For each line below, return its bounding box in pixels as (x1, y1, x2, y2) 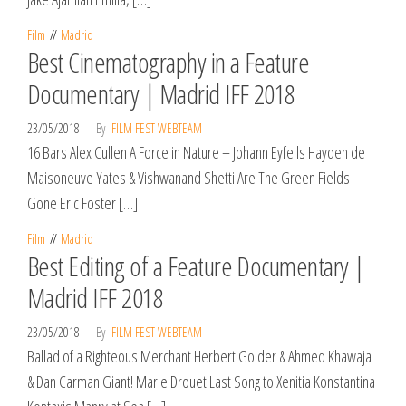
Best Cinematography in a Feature (27, 43, 310, 81)
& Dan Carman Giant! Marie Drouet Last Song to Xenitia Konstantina (27, 371, 375, 392)
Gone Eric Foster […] (27, 192, 138, 214)
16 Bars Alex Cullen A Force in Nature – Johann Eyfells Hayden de (27, 141, 365, 163)
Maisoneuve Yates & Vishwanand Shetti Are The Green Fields (27, 167, 350, 188)
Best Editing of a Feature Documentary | (27, 247, 364, 285)
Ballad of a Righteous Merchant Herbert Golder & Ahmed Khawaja (27, 345, 372, 367)
